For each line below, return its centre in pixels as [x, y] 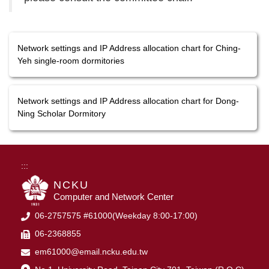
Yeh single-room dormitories [71, 60]
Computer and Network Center [113, 197]
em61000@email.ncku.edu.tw [89, 252]
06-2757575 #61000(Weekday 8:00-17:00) [114, 216]
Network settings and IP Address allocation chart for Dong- [128, 101]
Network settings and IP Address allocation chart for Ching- [129, 48]
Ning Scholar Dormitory [62, 114]
